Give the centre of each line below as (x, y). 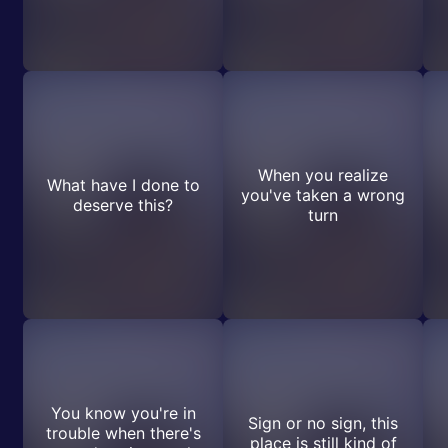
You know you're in (123, 413)
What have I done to (123, 185)
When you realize (323, 175)
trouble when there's (123, 433)
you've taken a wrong (323, 195)
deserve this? (123, 205)
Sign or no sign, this (323, 423)
